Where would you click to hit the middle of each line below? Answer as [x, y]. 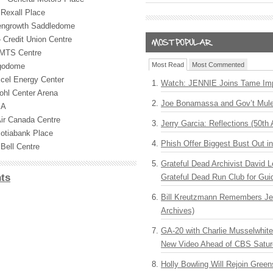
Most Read [168, 65]
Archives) [178, 211]
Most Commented [218, 65]
